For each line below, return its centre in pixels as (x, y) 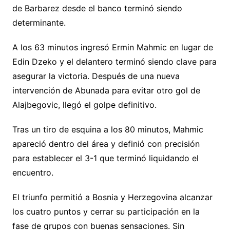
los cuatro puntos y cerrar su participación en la (106, 211)
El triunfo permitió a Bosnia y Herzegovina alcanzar (112, 197)
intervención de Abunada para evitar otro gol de (106, 90)
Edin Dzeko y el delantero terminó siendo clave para (114, 61)
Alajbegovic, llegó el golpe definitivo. (84, 104)
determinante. (39, 22)
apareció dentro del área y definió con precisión (106, 143)
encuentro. (33, 172)
